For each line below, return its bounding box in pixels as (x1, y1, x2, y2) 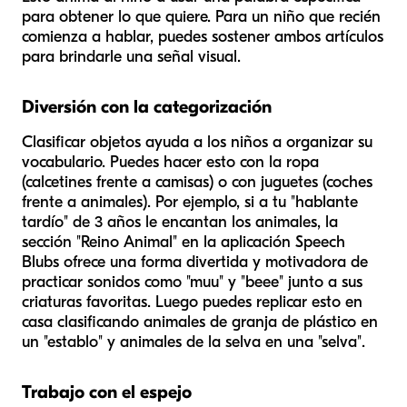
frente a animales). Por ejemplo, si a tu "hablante (22, 192, 358, 212)
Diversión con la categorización (22, 95, 272, 117)
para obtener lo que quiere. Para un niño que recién (22, 6, 381, 26)
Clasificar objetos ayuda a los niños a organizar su (22, 132, 372, 152)
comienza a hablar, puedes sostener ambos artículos (22, 26, 383, 46)
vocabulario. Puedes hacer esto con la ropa (22, 152, 319, 172)
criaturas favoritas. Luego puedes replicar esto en (22, 292, 362, 312)
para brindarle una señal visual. (22, 46, 241, 66)
